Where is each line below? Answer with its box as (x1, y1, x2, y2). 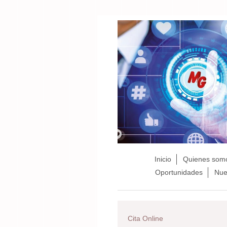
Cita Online (128, 214, 163, 222)
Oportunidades (155, 168, 203, 177)
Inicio (154, 155, 171, 164)
